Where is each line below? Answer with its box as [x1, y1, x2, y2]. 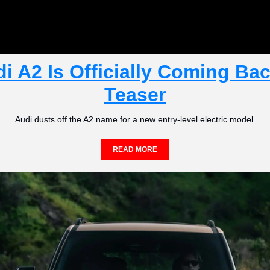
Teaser [104, 84, 166, 106]
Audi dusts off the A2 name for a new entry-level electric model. [14, 115, 256, 125]
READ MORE [113, 145, 157, 154]
